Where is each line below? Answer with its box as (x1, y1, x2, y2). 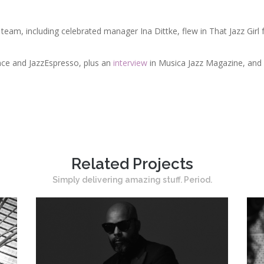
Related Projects (71, 155, 193, 173)
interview (113, 57, 147, 68)
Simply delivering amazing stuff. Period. (52, 175, 212, 184)
